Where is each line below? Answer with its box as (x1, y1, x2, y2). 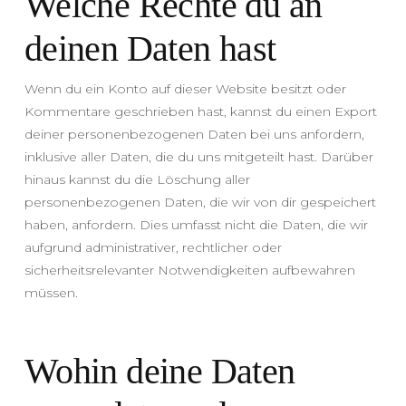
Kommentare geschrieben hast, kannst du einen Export (24, 102, 377, 120)
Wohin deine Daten (24, 350, 295, 391)
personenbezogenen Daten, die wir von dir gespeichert (24, 193, 376, 210)
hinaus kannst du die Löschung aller (24, 170, 250, 188)
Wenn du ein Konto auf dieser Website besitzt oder (24, 80, 346, 97)
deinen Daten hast (24, 27, 276, 69)
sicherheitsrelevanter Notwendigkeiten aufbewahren (24, 261, 355, 278)
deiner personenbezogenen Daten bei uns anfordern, (24, 125, 364, 142)
